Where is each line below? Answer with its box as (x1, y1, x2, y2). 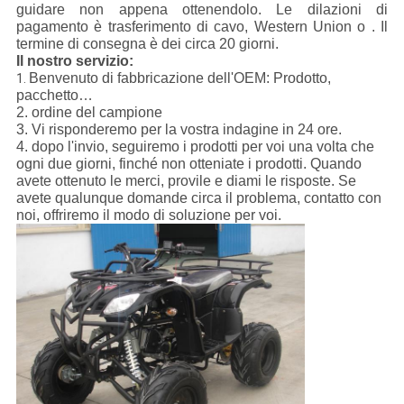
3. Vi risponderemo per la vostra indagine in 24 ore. (15, 122, 342, 138)
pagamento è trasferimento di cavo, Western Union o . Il (15, 19, 389, 35)
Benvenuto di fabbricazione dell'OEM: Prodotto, (28, 70, 331, 87)
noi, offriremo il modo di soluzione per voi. (15, 207, 281, 224)
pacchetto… (15, 87, 93, 104)
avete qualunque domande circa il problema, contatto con (15, 190, 381, 207)
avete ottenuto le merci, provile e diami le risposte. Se (15, 173, 356, 189)
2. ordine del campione (15, 105, 162, 121)
